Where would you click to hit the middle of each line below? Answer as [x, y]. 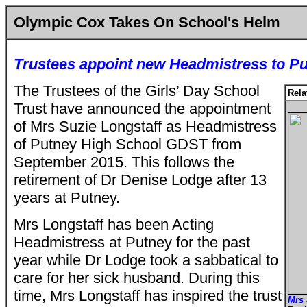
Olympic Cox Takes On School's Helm [147, 22]
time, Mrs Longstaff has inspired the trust [148, 296]
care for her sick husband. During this [137, 278]
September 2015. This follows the [124, 162]
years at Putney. [67, 198]
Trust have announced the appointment [142, 109]
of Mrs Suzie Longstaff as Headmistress [145, 126]
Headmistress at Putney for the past [132, 242]
